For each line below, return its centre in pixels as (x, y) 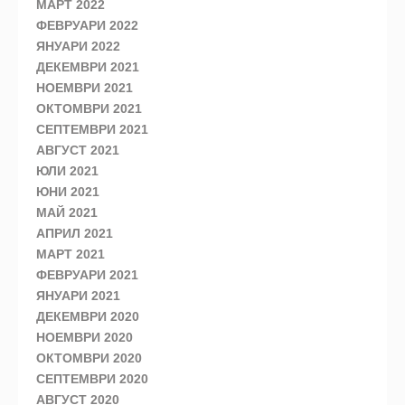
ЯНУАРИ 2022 (78, 47)
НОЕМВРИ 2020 (85, 338)
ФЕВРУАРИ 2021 (87, 275)
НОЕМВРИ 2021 (85, 88)
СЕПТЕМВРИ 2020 (92, 379)
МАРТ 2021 (71, 254)
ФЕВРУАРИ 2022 (87, 26)
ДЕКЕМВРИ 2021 (88, 67)
